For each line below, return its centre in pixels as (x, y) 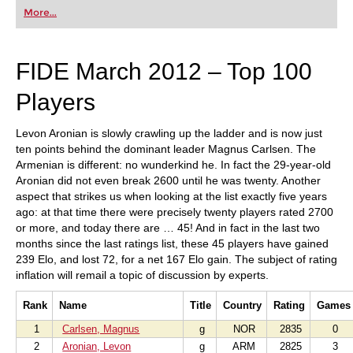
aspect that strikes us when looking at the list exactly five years (171, 196)
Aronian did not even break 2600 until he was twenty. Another (168, 180)
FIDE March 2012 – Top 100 (164, 71)
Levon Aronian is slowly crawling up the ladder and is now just (169, 133)
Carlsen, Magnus (101, 329)
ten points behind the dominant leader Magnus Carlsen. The (166, 149)
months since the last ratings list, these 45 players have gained (172, 243)
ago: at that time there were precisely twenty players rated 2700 (175, 212)
